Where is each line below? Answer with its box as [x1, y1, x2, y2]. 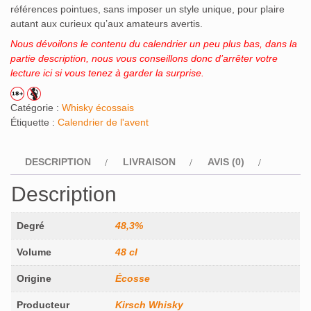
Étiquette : [10, 117, 58, 128]
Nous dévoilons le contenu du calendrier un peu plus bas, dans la [10, 38, 297, 50]
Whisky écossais [62, 102, 134, 114]
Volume [17, 246, 51, 258]
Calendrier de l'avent [58, 117, 149, 128]
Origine [17, 273, 51, 285]
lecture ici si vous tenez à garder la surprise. [10, 67, 204, 79]
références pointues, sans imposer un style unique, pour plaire [10, 3, 285, 15]
